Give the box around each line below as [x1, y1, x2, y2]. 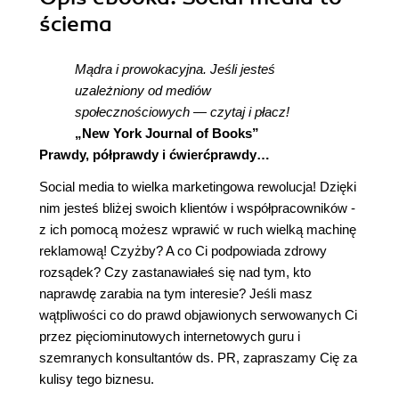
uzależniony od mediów [75, 83, 211, 98]
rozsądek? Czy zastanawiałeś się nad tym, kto [39, 265, 311, 280]
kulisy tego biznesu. [39, 371, 154, 387]
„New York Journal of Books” [75, 126, 259, 141]
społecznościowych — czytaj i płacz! [75, 104, 289, 119]
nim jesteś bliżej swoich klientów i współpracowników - [39, 200, 355, 216]
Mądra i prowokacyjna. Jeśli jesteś [75, 61, 275, 77]
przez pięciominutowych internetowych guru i [39, 329, 300, 344]
